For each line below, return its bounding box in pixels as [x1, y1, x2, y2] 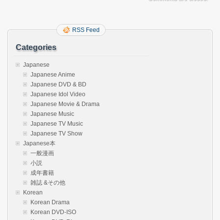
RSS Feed [72, 27, 100, 33]
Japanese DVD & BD [30, 81, 86, 88]
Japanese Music [30, 110, 74, 117]
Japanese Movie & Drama [30, 101, 100, 108]
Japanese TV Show [30, 130, 82, 137]
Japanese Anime [30, 71, 75, 78]
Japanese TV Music [30, 120, 83, 127]
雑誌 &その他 [30, 179, 65, 186]
